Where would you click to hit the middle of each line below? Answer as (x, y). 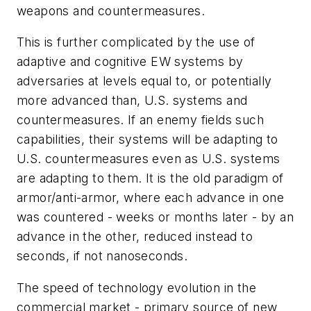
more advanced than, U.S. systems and (132, 101)
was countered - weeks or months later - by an (155, 217)
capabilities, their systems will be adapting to (148, 140)
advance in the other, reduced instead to (135, 237)
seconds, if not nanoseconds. (102, 256)
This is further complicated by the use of (136, 42)
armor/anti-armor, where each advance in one (151, 198)
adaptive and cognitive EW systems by (130, 62)
